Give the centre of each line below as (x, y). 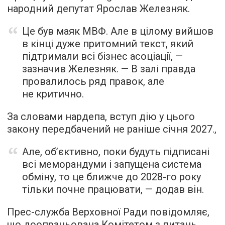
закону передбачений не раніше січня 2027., (112, 129)
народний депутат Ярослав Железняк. (98, 8)
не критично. (53, 94)
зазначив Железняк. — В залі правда (109, 69)
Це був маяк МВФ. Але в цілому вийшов (118, 31)
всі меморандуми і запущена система (112, 164)
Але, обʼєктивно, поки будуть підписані (116, 151)
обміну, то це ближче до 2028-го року (111, 177)
